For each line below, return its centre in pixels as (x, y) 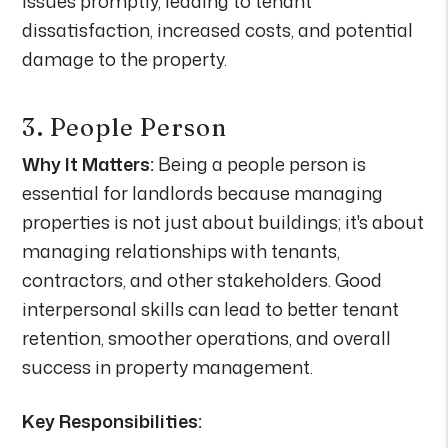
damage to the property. (125, 58)
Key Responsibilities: (112, 420)
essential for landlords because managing (203, 192)
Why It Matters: (88, 163)
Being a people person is (260, 163)
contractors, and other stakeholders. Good (202, 279)
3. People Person (125, 127)
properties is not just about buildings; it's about (223, 221)
